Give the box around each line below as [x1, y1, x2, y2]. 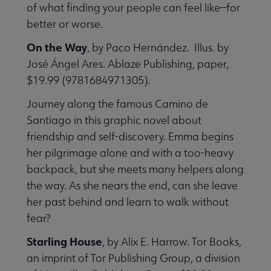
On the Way [27, 39, 87, 54]
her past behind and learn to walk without [27, 194, 229, 209]
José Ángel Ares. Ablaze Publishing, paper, [27, 56, 229, 71]
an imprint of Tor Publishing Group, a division [27, 250, 240, 265]
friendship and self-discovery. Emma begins [27, 129, 233, 143]
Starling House [27, 233, 102, 249]
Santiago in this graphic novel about [27, 113, 201, 127]
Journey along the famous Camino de [27, 96, 208, 111]
